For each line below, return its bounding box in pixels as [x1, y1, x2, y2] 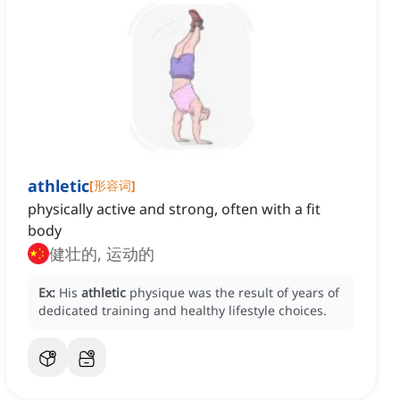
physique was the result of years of [129, 284, 339, 302]
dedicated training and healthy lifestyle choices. [38, 302, 327, 320]
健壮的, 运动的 [106, 243, 154, 265]
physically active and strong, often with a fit [28, 199, 321, 220]
